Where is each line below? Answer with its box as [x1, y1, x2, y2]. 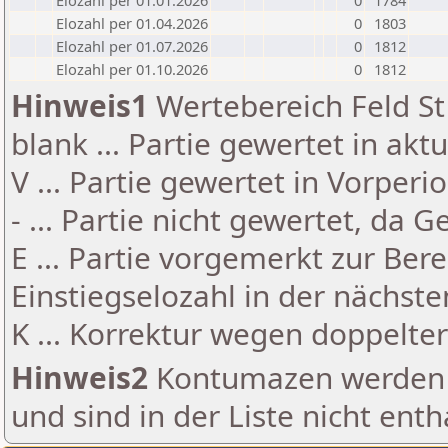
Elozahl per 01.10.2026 [56, 59, 208, 79]
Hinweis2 [11, 357, 148, 398]
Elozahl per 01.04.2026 [56, 13, 208, 33]
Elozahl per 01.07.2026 [56, 36, 208, 56]
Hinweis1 [11, 85, 148, 126]
